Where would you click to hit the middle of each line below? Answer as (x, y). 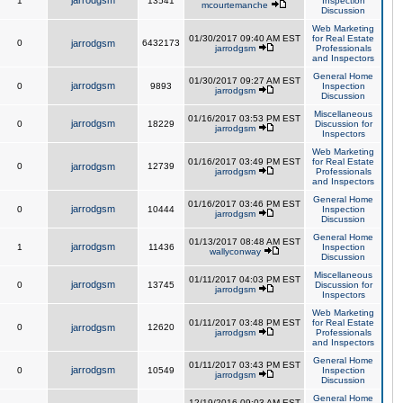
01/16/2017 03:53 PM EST (244, 118)
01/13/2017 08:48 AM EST (244, 242)
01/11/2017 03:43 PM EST (244, 365)
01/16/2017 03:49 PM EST (244, 161)
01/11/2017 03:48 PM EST (244, 322)
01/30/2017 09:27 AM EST (244, 81)
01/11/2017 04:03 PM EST (244, 279)
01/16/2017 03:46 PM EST (244, 204)
